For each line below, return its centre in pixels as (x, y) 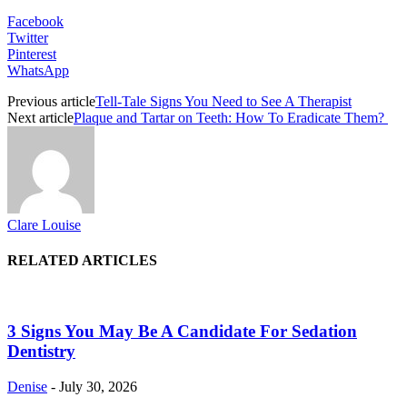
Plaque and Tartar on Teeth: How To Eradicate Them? (231, 117)
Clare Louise (44, 224)
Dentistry (41, 351)
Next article (40, 117)
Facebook (35, 21)
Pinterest (32, 54)
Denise (27, 386)
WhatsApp (38, 70)
